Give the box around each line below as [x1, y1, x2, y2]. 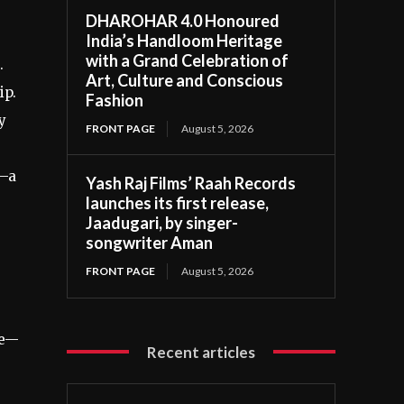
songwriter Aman [86, 232, 214, 252]
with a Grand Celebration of [86, 50, 289, 70]
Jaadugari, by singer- [86, 212, 239, 233]
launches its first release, [86, 192, 270, 213]
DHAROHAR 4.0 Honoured [86, 10, 280, 31]
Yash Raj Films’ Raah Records [86, 172, 297, 193]
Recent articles [147, 342, 256, 362]
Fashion [86, 89, 144, 110]
